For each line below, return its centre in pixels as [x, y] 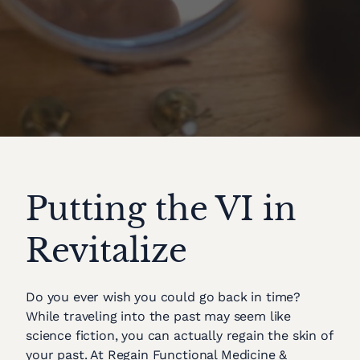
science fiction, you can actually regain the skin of [179, 335]
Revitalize [106, 251]
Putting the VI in [161, 209]
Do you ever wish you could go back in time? [164, 297]
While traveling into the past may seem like [159, 316]
